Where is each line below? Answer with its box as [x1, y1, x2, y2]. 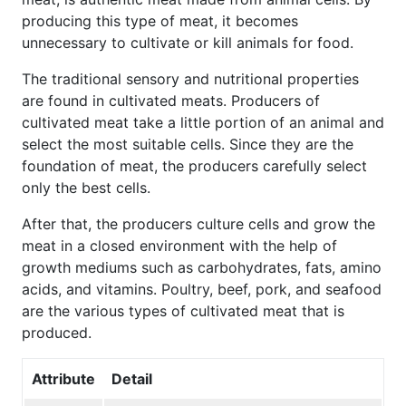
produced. [22, 323, 92, 342]
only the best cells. [22, 178, 150, 197]
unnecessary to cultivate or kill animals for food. [22, 33, 353, 52]
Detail [111, 369, 152, 388]
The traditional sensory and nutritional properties [22, 69, 359, 88]
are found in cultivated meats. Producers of [22, 91, 320, 110]
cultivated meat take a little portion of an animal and [22, 112, 384, 131]
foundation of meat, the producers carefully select [22, 156, 367, 175]
